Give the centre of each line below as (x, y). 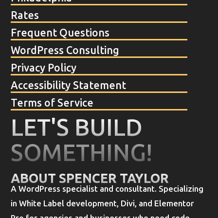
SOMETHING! (82, 153)
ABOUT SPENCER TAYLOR (90, 179)
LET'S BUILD (77, 128)
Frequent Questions (60, 33)
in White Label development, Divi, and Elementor (103, 204)
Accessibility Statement (69, 86)
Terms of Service (52, 103)
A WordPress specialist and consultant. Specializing (107, 189)
